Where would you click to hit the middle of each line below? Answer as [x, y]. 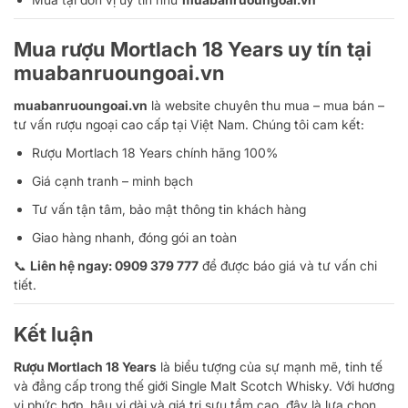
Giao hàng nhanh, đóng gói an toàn [134, 237]
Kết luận [54, 334]
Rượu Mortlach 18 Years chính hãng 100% [155, 152]
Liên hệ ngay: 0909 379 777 [114, 265]
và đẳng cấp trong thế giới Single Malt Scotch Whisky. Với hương [204, 385]
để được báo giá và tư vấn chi [288, 265]
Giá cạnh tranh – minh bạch [112, 180]
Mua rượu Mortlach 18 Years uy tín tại [193, 49]
